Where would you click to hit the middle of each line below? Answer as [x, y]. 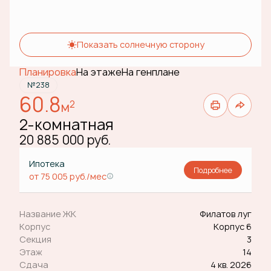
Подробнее [213, 170]
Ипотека [48, 164]
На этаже [99, 72]
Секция [35, 239]
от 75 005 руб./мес [68, 176]
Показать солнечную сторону [140, 44]
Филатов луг [226, 214]
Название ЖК [48, 214]
